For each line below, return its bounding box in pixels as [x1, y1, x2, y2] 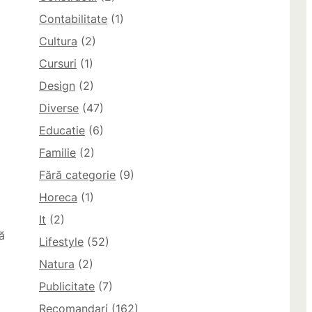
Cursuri [39, 56, 77, 71]
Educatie [39, 123, 85, 138]
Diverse [39, 101, 79, 116]
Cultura [39, 34, 77, 49]
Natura [39, 257, 75, 272]
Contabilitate [39, 12, 107, 26]
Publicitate [39, 279, 95, 294]
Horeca [39, 190, 77, 205]
